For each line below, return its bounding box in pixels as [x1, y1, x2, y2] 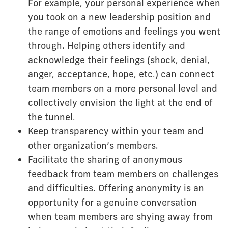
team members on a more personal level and [28, 82, 217, 94]
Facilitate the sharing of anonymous [28, 153, 182, 165]
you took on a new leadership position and [28, 11, 211, 23]
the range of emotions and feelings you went [28, 25, 220, 37]
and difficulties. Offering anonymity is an [28, 182, 204, 194]
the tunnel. [28, 110, 75, 123]
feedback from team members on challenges [28, 167, 218, 180]
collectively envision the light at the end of [28, 96, 213, 108]
